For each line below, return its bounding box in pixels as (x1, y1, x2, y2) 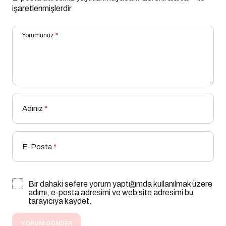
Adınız (22, 104, 43, 112)
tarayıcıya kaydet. (28, 196, 92, 205)
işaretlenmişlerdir (12, 4, 72, 13)
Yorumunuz (22, 31, 54, 39)
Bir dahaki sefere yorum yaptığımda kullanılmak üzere (28, 179, 212, 188)
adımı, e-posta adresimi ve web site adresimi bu (28, 188, 193, 197)
